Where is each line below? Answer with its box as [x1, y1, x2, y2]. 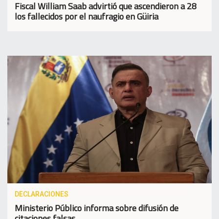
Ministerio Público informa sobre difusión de [15, 201, 178, 215]
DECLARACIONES [15, 190, 68, 198]
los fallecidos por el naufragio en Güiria [15, 10, 158, 23]
